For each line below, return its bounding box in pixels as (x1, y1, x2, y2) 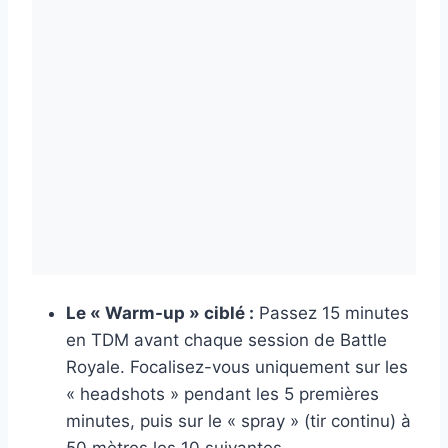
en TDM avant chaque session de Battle (66, 330, 387, 351)
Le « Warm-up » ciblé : (66, 303, 254, 324)
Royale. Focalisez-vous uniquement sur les (66, 357, 408, 378)
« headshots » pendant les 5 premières (66, 384, 379, 405)
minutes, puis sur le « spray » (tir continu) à (66, 411, 411, 432)
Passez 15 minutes (254, 303, 409, 324)
